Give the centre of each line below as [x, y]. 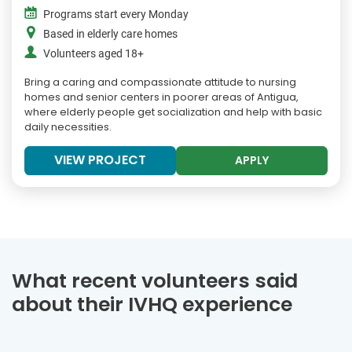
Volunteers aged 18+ [93, 54]
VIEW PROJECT [100, 160]
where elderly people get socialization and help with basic [173, 112]
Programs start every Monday [116, 15]
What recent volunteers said [155, 281]
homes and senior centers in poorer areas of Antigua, [161, 97]
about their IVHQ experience [152, 305]
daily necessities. [68, 127]
